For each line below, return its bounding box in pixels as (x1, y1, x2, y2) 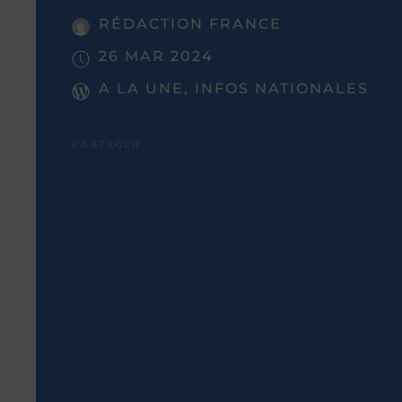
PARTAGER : (72, 138, 150, 151)
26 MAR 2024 (99, 48, 214, 65)
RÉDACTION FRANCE (99, 15, 282, 32)
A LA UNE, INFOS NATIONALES (99, 80, 369, 97)
